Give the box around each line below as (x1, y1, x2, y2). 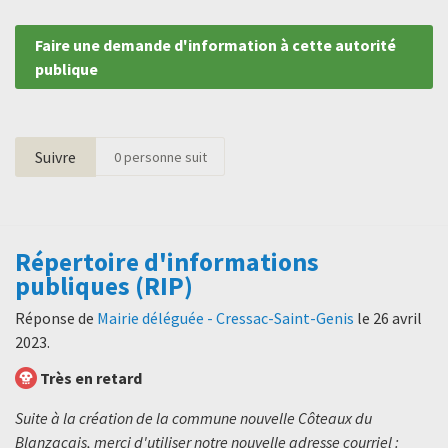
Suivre (35, 146, 76, 167)
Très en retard (40, 368, 142, 389)
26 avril (373, 308, 422, 329)
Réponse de (15, 308, 97, 329)
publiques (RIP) (15, 269, 193, 302)
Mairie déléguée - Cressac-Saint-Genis (97, 308, 354, 329)
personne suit (120, 147, 207, 166)
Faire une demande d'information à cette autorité (35, 34, 396, 55)
